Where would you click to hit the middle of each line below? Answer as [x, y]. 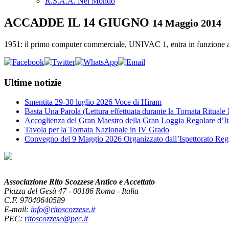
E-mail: [17, 210]
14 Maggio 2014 [187, 23]
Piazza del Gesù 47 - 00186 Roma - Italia [71, 191]
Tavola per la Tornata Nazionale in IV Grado [97, 130]
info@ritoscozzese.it [63, 210]
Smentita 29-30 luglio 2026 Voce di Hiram [93, 102]
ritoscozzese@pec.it [56, 219]
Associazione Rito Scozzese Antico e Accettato [79, 182]
